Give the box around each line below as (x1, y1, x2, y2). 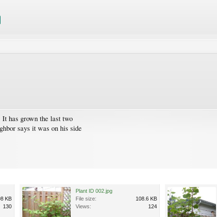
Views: (76, 203, 91, 209)
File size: (76, 195, 96, 201)
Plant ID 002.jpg (76, 187, 112, 194)
